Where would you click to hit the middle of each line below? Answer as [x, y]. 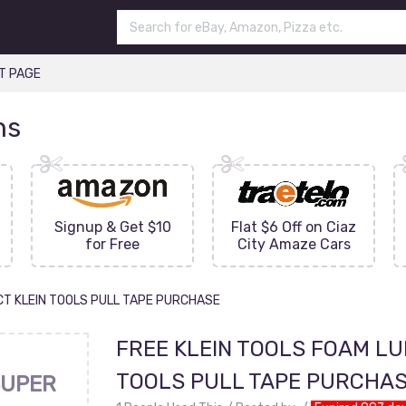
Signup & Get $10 [112, 227]
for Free [112, 244]
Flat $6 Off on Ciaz [294, 227]
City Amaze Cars [294, 244]
